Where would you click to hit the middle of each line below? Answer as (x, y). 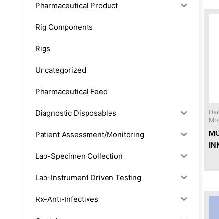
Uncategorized (61, 70)
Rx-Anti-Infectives (67, 199)
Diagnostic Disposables (76, 113)
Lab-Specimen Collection (79, 156)
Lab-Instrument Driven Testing (88, 177)
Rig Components (64, 27)
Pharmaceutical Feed (71, 91)
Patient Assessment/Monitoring (90, 134)
